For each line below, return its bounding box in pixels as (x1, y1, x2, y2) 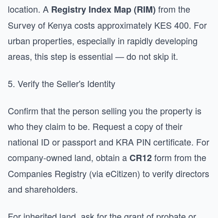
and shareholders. (8, 182, 78, 195)
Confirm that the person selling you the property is (8, 104, 201, 117)
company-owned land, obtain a (8, 151, 129, 163)
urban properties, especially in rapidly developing (8, 34, 198, 47)
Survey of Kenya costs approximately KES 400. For (8, 18, 207, 31)
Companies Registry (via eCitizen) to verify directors (8, 167, 209, 180)
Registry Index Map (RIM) (51, 3, 156, 16)
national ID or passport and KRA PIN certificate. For (8, 135, 209, 148)
